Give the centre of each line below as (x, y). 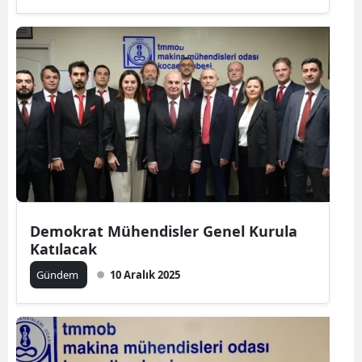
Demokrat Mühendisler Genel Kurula (164, 231)
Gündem (59, 274)
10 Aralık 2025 (145, 274)
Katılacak (63, 248)
